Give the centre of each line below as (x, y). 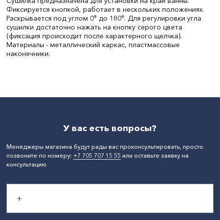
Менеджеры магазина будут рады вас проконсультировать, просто (105, 147)
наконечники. (28, 54)
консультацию (27, 164)
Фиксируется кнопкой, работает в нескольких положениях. (105, 9)
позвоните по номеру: (40, 155)
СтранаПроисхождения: (42, 71)
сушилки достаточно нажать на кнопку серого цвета (94, 27)
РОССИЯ (123, 71)
